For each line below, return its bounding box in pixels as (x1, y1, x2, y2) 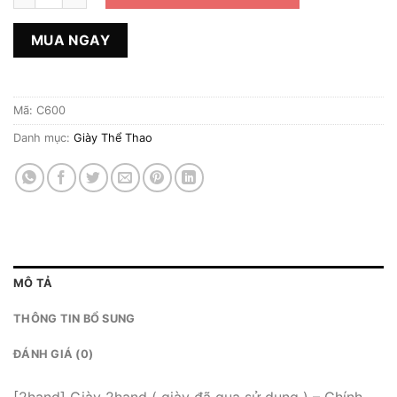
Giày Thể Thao (74, 131, 152, 145)
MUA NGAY (30, 32, 111, 50)
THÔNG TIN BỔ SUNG (13, 312, 136, 326)
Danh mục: (13, 131, 74, 145)
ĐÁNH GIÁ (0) (13, 347, 94, 362)
